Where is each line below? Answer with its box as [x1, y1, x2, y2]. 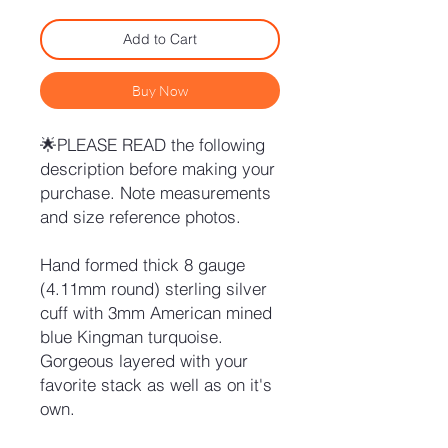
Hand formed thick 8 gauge [40, 254, 245, 276]
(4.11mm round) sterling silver [40, 278, 267, 300]
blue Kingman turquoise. [40, 326, 223, 348]
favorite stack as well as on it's [40, 374, 272, 396]
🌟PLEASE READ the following [40, 134, 265, 156]
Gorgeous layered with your [40, 350, 248, 372]
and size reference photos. [40, 206, 241, 228]
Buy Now [132, 82, 188, 100]
